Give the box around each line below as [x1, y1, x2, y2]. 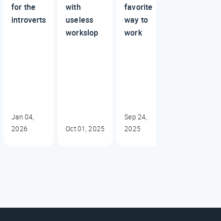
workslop [66, 27, 99, 38]
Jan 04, [11, 112, 35, 121]
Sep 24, [124, 112, 147, 121]
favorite [124, 1, 153, 12]
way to [124, 14, 148, 25]
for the [11, 1, 36, 12]
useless [66, 14, 93, 25]
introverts [11, 14, 46, 25]
